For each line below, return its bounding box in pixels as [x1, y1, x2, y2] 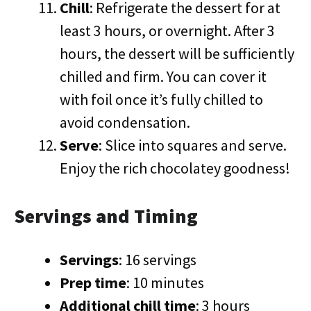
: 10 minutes [126, 273, 204, 292]
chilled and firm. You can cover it [60, 67, 267, 86]
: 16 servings [119, 250, 196, 269]
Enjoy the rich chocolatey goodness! [60, 158, 290, 178]
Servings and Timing [14, 203, 198, 228]
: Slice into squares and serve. [99, 135, 287, 155]
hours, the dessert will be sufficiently [60, 44, 294, 63]
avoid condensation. [60, 112, 190, 132]
